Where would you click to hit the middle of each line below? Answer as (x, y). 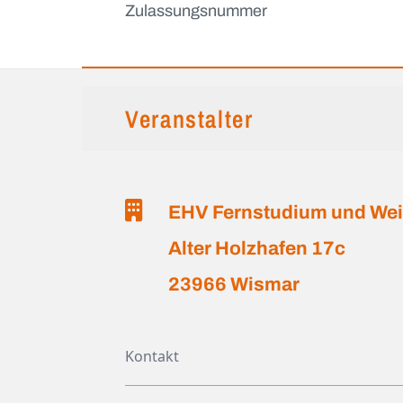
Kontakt (152, 356)
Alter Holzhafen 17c (257, 248)
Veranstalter (189, 118)
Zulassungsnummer (197, 11)
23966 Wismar (234, 284)
